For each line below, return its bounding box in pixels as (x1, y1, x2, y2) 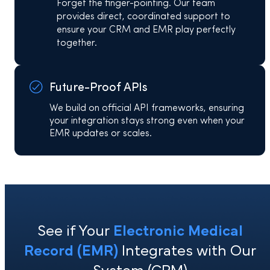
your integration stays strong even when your (49, 116, 245, 127)
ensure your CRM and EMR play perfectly (57, 25, 236, 36)
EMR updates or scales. (49, 129, 152, 139)
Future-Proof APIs (49, 82, 148, 95)
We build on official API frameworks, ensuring (49, 104, 244, 114)
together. (57, 39, 97, 49)
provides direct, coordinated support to (57, 12, 230, 22)
